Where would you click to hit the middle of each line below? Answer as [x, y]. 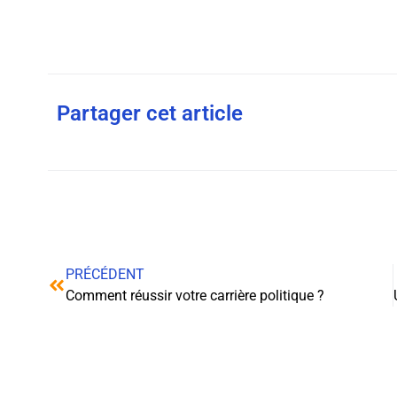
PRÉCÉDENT [105, 274]
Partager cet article [149, 113]
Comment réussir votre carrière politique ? [195, 295]
